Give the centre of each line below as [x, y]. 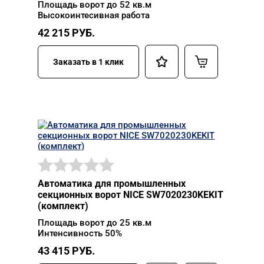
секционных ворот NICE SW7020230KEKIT [131, 195]
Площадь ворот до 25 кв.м [95, 223]
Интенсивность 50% [80, 233]
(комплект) [63, 206]
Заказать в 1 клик [88, 62]
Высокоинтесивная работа [94, 15]
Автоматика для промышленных [112, 184]
